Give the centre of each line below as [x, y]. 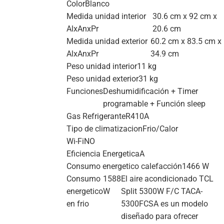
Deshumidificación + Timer [150, 91]
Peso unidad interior [102, 66]
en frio [78, 203]
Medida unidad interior [106, 16]
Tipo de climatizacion [104, 128]
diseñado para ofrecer [159, 216]
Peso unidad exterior [102, 78]
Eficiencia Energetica [103, 153]
